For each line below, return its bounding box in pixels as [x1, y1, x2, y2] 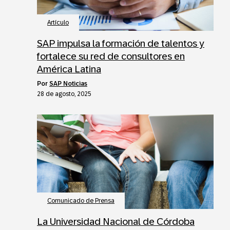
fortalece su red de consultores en [37, 51, 185, 62]
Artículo [47, 19, 69, 27]
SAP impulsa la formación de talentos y [37, 38, 204, 49]
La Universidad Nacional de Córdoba [37, 216, 195, 227]
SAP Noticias [49, 80, 87, 88]
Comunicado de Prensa [47, 197, 114, 205]
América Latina [37, 64, 101, 75]
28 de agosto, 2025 [37, 90, 91, 98]
